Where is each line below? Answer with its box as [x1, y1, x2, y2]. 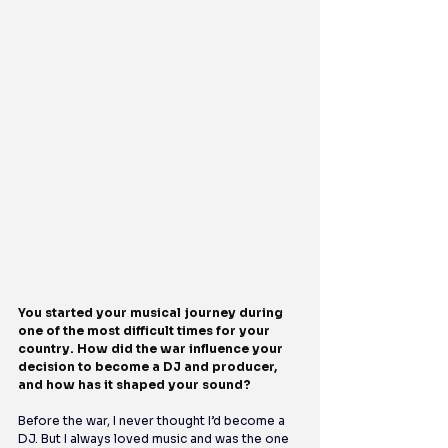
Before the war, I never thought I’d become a [18, 413, 288, 429]
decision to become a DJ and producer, [18, 359, 280, 375]
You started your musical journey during [18, 305, 286, 321]
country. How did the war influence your [18, 341, 286, 357]
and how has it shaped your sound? [18, 377, 251, 393]
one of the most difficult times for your [18, 323, 273, 339]
